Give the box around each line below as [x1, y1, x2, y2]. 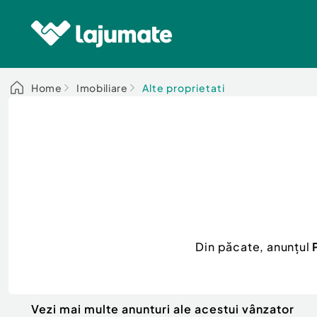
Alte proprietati [142, 81, 225, 94]
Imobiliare [76, 81, 128, 94]
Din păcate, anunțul [195, 238, 313, 254]
